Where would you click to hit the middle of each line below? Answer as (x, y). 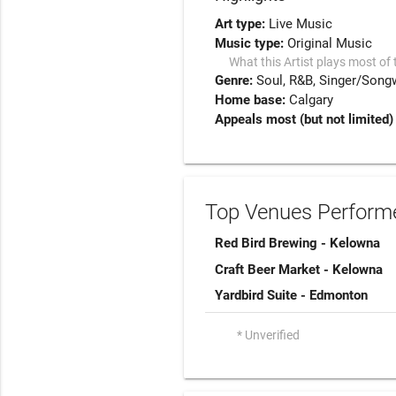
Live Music (301, 24)
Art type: (242, 24)
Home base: (252, 100)
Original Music (330, 44)
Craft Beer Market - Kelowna (299, 269)
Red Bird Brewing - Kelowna (298, 244)
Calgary (312, 100)
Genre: (236, 81)
